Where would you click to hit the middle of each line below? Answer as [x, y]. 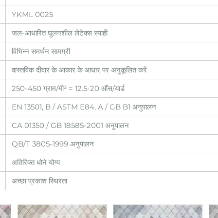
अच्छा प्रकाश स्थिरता [39, 181]
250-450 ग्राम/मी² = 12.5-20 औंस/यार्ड [68, 88]
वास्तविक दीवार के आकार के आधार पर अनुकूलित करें [79, 70]
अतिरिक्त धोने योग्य [36, 162]
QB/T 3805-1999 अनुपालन [53, 144]
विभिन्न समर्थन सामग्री [41, 51]
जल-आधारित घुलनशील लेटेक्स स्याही [60, 33]
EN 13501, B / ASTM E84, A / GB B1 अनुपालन [84, 107]
